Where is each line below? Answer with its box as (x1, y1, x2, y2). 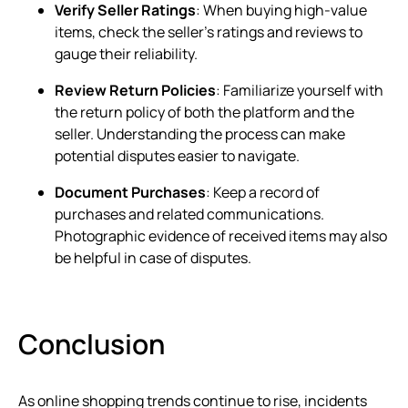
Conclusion (18, 325, 165, 363)
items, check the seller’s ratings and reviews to (55, 22, 362, 43)
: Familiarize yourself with (216, 80, 383, 101)
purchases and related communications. (55, 204, 324, 225)
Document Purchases (55, 182, 206, 203)
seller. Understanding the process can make (55, 124, 345, 145)
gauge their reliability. (55, 44, 198, 65)
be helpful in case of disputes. (55, 248, 251, 269)
